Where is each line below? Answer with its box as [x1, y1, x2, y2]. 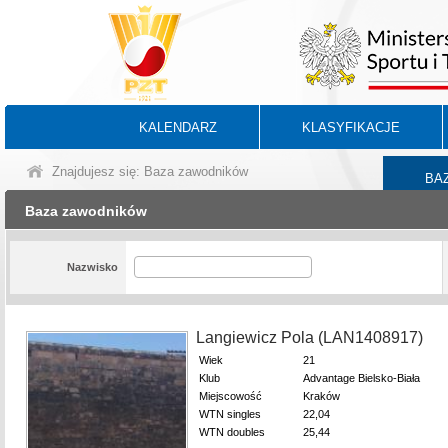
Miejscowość [199, 390, 262, 402]
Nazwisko [66, 261, 118, 273]
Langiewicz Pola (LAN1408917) [196, 329, 423, 346]
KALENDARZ [139, 120, 217, 135]
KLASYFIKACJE [302, 120, 400, 135]
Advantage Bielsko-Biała [303, 372, 420, 384]
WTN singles [199, 408, 261, 420]
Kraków [303, 390, 340, 402]
